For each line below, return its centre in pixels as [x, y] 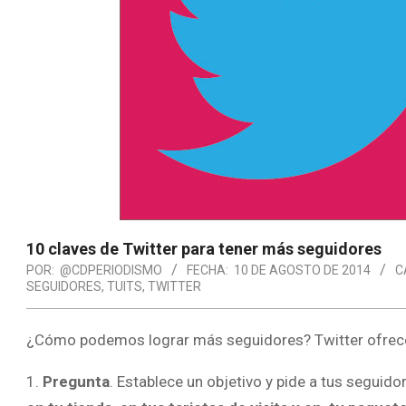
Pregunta [76, 382]
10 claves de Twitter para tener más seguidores [204, 249]
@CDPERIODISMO [111, 270]
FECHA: [208, 270]
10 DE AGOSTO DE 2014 [302, 270]
